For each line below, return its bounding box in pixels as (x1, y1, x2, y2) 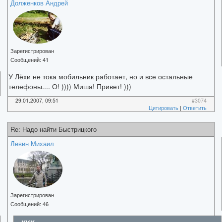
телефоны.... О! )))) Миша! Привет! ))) (8, 81, 131, 91)
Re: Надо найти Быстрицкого (10, 124, 97, 134)
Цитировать (149, 104, 178, 111)
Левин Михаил (10, 138, 54, 148)
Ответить (183, 104, 207, 111)
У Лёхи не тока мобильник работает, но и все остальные (8, 71, 193, 81)
